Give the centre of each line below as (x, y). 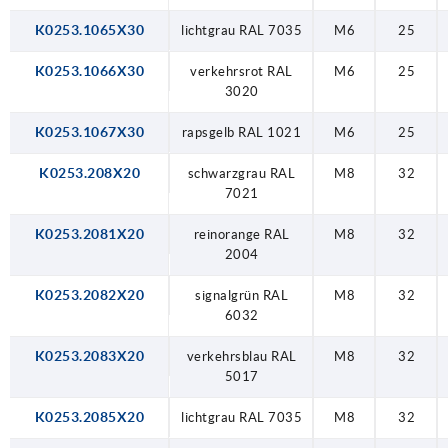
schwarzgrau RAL (241, 173)
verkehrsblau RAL (241, 356)
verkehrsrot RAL (241, 71)
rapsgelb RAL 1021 (241, 132)
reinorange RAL (241, 234)
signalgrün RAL (241, 295)
